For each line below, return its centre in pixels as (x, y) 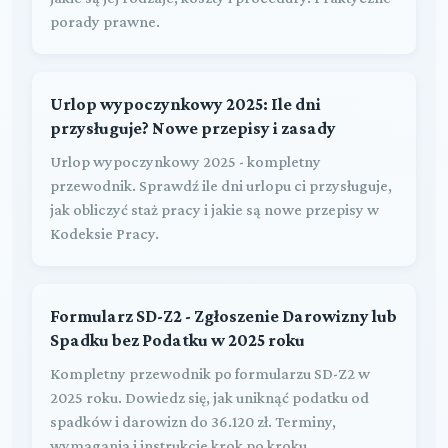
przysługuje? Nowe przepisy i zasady (193, 127)
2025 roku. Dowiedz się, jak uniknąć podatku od (209, 397)
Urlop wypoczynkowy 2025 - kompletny (185, 161)
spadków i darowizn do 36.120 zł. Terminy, (193, 421)
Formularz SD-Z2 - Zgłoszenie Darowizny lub (223, 315)
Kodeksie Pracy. (104, 233)
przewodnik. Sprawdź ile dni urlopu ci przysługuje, (221, 185)
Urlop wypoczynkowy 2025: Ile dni (185, 103)
